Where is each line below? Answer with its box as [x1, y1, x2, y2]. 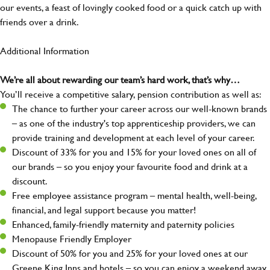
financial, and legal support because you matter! [12, 202, 196, 217]
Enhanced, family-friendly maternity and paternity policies [12, 217, 234, 231]
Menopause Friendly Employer [12, 231, 131, 246]
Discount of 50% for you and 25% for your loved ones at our [12, 246, 248, 260]
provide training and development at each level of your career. [12, 130, 255, 145]
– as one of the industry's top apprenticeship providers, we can [12, 116, 256, 130]
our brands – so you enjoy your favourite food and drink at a [12, 159, 248, 174]
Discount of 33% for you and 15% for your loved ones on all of [12, 145, 256, 159]
